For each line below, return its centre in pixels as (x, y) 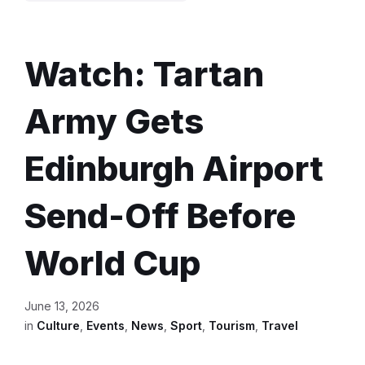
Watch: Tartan (144, 73)
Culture (58, 325)
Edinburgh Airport (174, 168)
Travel (280, 325)
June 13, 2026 (62, 306)
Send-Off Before (160, 215)
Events (106, 325)
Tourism (232, 325)
